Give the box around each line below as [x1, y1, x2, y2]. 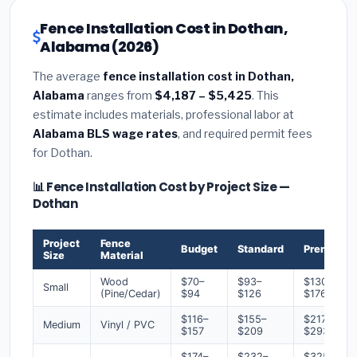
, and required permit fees [178, 127, 312, 141]
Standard [237, 243, 284, 256]
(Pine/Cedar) [100, 288, 161, 300]
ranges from [84, 88, 155, 103]
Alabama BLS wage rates [33, 127, 178, 141]
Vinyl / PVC [100, 319, 155, 331]
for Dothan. [33, 146, 92, 160]
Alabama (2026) [40, 37, 159, 57]
